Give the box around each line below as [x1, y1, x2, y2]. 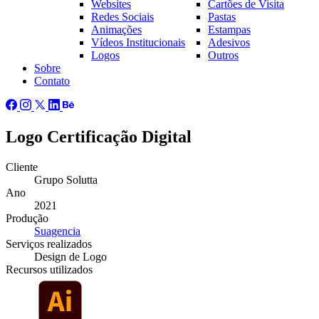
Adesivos [208, 36, 250, 49]
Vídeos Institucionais [91, 36, 185, 49]
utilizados [50, 263, 93, 276]
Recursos [6, 263, 50, 276]
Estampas [208, 23, 251, 36]
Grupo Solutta [34, 174, 98, 187]
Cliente [6, 161, 38, 174]
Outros [208, 49, 239, 62]
